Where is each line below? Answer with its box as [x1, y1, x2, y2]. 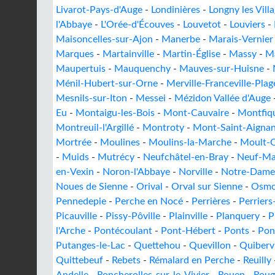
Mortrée [56, 137, 91, 147]
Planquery [216, 211, 260, 221]
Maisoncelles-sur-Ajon [56, 34, 153, 44]
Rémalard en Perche [149, 255, 234, 265]
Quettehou [134, 241, 180, 250]
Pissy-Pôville [106, 211, 160, 221]
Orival [136, 182, 163, 192]
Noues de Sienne [56, 182, 128, 192]
